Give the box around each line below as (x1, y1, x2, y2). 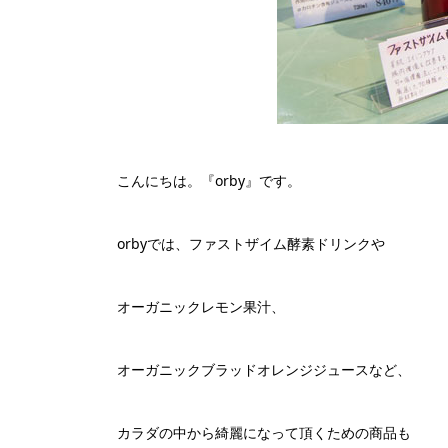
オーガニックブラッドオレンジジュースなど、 (117, 360, 411, 379)
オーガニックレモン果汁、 (117, 297, 285, 316)
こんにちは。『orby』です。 (117, 171, 301, 190)
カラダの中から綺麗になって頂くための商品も (117, 423, 411, 442)
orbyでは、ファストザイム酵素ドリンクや (117, 234, 385, 253)
